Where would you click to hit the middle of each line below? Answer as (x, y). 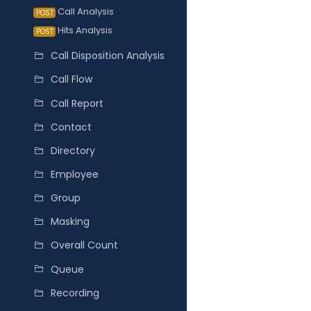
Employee (75, 175)
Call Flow (72, 79)
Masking (70, 222)
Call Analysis (85, 12)
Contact (71, 127)
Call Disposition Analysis (108, 56)
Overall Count (84, 245)
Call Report (77, 103)
